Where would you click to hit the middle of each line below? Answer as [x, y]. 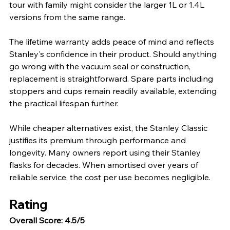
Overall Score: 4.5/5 [47, 220]
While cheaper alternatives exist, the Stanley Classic [109, 128]
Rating [28, 204]
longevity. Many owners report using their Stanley [106, 152]
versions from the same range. [67, 17]
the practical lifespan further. [64, 103]
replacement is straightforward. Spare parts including [112, 78]
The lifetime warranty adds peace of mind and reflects [113, 41]
